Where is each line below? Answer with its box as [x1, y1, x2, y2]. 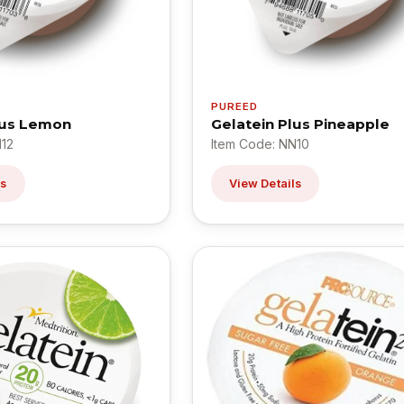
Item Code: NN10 [210, 135, 309, 151]
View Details [228, 176, 302, 190]
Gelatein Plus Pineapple [210, 115, 390, 133]
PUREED [210, 99, 259, 113]
